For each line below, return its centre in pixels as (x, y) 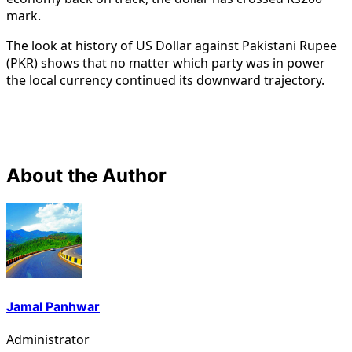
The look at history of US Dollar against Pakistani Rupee (172, 45)
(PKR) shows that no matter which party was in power (166, 62)
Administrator (48, 340)
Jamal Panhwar (53, 306)
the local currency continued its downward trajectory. (165, 80)
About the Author (86, 175)
